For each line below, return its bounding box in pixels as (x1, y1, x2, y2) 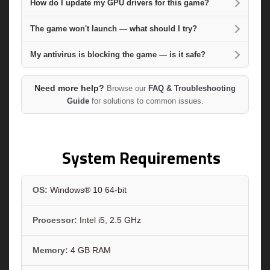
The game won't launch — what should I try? (30, 24, 197, 33)
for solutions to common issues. (89, 96, 204, 105)
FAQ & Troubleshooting (148, 84, 236, 93)
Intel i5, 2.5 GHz (77, 215, 141, 225)
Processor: (33, 215, 77, 225)
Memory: (33, 245, 68, 256)
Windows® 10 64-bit (48, 185, 127, 195)
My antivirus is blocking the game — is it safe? (30, 50, 206, 59)
